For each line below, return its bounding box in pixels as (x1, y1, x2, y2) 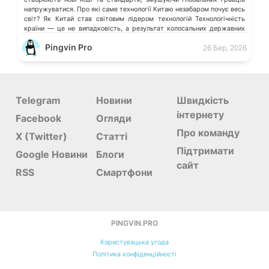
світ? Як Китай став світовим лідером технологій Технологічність (24, 15, 245, 23)
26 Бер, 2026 (203, 43, 247, 52)
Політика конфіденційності (92, 250, 177, 258)
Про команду (176, 126, 240, 139)
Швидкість (176, 94, 229, 106)
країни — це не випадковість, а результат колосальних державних (24, 25, 245, 33)
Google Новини (16, 148, 88, 160)
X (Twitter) (16, 130, 67, 142)
